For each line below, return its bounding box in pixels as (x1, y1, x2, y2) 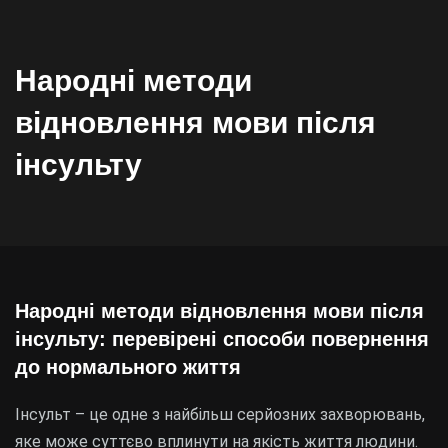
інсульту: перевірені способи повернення (15, 328, 429, 350)
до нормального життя (15, 356, 241, 378)
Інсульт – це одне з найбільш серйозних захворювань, (15, 405, 425, 424)
